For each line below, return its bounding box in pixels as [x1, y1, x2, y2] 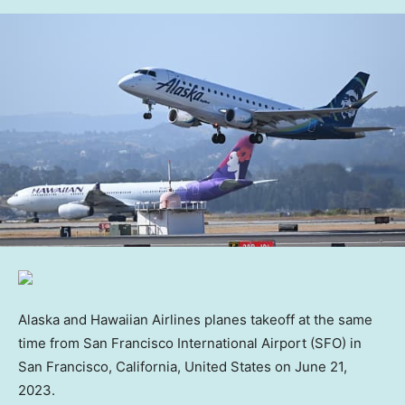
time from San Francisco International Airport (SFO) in [18, 334, 362, 352]
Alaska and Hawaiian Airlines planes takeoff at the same [18, 310, 372, 328]
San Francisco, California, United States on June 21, [18, 357, 347, 375]
